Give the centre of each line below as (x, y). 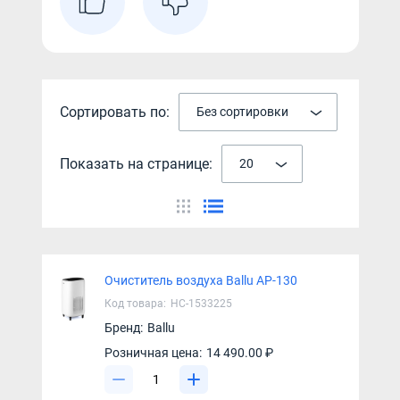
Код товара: (135, 304)
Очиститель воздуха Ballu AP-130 (200, 280)
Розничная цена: (153, 353)
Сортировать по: (114, 112)
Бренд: (123, 328)
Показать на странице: (136, 163)
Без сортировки (242, 112)
